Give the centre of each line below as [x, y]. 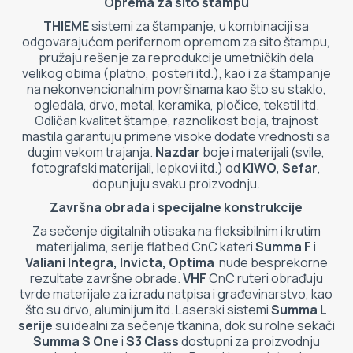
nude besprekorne [271, 262]
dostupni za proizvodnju [249, 341]
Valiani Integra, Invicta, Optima [119, 262]
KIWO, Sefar [281, 167]
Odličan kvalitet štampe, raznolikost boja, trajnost [176, 120]
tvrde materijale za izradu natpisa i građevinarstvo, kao [176, 294]
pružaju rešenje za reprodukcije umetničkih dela [176, 57]
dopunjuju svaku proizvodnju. [176, 183]
